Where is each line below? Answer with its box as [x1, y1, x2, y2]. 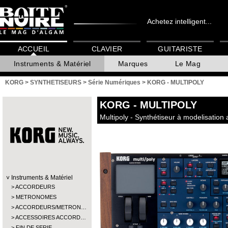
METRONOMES [16, 194, 56, 200]
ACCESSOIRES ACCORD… [15, 214, 86, 220]
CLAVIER [91, 45, 123, 53]
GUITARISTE [158, 45, 203, 53]
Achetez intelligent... [147, 17, 212, 25]
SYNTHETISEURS [30, 79, 81, 86]
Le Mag [175, 60, 201, 68]
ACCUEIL [17, 45, 50, 53]
